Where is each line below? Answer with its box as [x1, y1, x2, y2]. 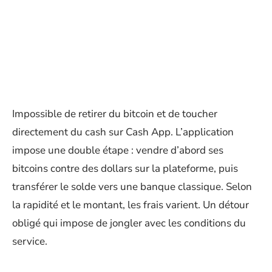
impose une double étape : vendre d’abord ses [12, 143, 223, 157]
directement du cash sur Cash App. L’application [12, 125, 234, 139]
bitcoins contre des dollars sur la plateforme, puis [12, 161, 238, 175]
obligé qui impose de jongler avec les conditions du [12, 216, 246, 230]
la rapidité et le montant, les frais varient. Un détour [12, 198, 249, 212]
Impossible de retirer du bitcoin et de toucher [12, 107, 217, 121]
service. [12, 234, 47, 248]
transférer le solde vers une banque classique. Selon [12, 180, 252, 194]
